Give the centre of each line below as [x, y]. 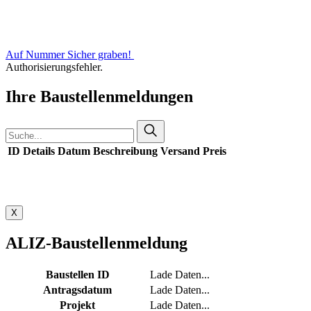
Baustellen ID [77, 274]
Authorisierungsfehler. [54, 67]
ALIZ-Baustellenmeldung [96, 243]
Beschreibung [125, 151]
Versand [180, 151]
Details [39, 151]
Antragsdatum [77, 289]
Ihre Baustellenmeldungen [99, 96]
